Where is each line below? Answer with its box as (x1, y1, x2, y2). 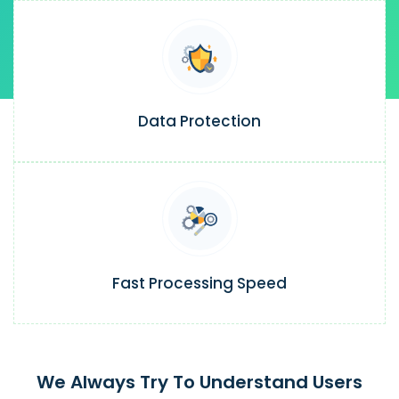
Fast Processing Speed (112, 273, 287, 295)
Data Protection (138, 110, 261, 133)
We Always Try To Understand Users (37, 370, 362, 395)
